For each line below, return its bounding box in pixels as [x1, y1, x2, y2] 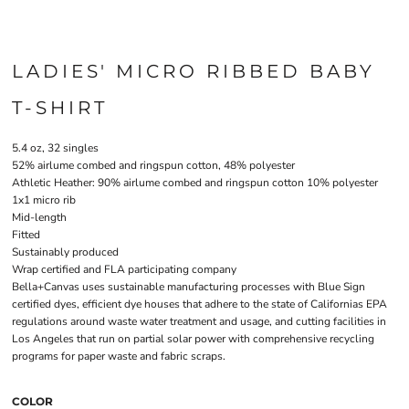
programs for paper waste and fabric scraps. [12, 349, 225, 363]
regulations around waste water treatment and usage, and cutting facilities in [12, 314, 386, 329]
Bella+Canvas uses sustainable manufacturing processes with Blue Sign [12, 279, 365, 294]
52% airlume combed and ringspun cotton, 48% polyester [12, 158, 295, 173]
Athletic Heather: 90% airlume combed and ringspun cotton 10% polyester [12, 175, 378, 190]
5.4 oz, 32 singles [12, 141, 99, 155]
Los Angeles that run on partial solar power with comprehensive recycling [12, 331, 374, 346]
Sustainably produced [12, 245, 119, 259]
